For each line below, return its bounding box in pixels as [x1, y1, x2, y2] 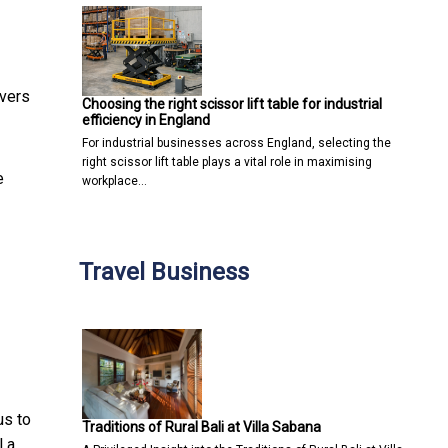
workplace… [82, 173, 147, 188]
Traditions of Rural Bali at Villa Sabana [82, 418, 321, 435]
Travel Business [79, 257, 249, 286]
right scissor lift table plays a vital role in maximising [82, 154, 372, 169]
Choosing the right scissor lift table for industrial [82, 95, 382, 112]
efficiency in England [82, 111, 210, 128]
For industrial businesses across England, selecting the [82, 135, 391, 150]
